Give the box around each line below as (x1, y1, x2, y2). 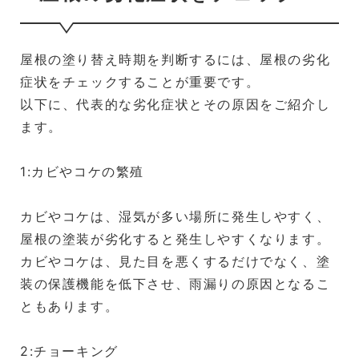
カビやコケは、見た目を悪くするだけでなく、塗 (20, 252, 331, 269)
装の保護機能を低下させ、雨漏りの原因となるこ (20, 275, 331, 292)
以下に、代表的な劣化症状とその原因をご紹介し (20, 95, 331, 112)
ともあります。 (20, 297, 119, 314)
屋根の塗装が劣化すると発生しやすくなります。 (20, 230, 331, 247)
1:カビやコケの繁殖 (20, 163, 144, 179)
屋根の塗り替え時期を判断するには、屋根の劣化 (20, 50, 331, 67)
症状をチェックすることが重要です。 (20, 73, 260, 90)
